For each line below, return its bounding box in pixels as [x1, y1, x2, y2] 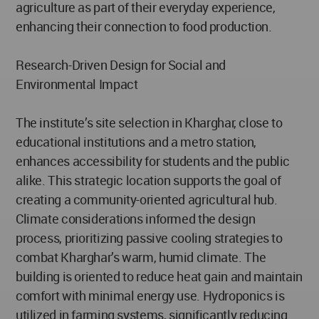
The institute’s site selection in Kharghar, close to [16, 113, 283, 131]
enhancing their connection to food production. [16, 17, 272, 35]
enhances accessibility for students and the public [16, 152, 291, 169]
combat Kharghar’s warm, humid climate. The [16, 248, 266, 266]
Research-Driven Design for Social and [16, 56, 226, 73]
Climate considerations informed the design [16, 209, 256, 227]
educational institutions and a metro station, [16, 132, 256, 150]
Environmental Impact [16, 75, 138, 93]
